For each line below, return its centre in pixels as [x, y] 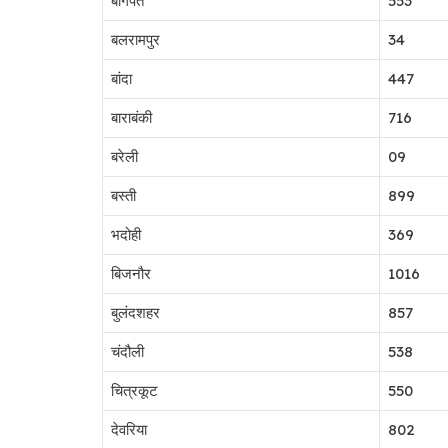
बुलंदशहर [135, 312]
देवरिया [129, 429]
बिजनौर [131, 273]
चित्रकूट [134, 390]
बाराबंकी [131, 117]
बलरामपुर [135, 39]
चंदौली [127, 351]
